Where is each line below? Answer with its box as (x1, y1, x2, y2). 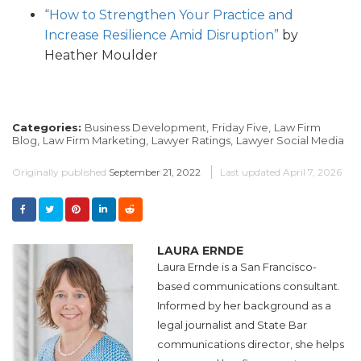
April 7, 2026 (283, 166, 342, 179)
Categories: (12, 121, 85, 135)
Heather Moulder (44, 48, 158, 64)
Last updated (220, 166, 280, 179)
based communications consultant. (157, 280, 340, 293)
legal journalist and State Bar (157, 318, 307, 332)
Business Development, (85, 121, 209, 135)
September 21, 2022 (109, 166, 201, 179)
